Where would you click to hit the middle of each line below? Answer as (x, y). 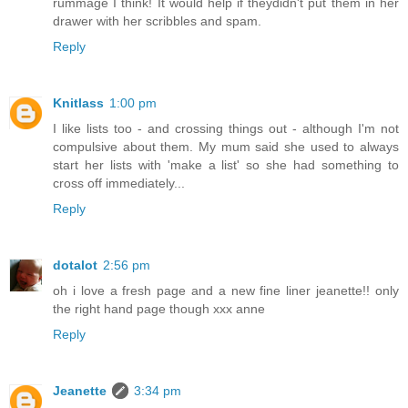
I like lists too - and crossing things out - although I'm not (226, 129)
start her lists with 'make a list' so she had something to (226, 165)
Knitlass (78, 103)
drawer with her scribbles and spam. (157, 21)
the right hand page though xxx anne (159, 309)
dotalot (75, 265)
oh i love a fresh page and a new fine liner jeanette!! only (226, 291)
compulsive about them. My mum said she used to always (226, 147)
